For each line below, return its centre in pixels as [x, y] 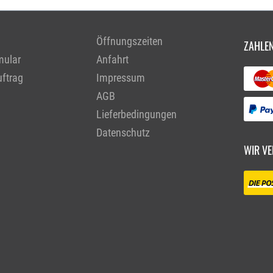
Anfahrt [113, 60]
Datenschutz [123, 133]
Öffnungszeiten [130, 41]
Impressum [121, 78]
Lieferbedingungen [137, 115]
